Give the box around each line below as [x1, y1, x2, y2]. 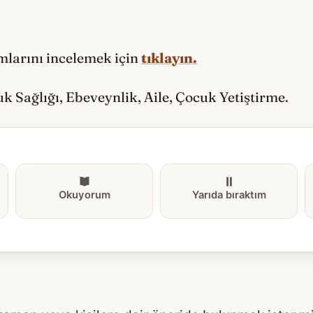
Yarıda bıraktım [191, 189, 266, 202]
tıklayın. [141, 49, 197, 66]
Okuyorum [58, 189, 110, 202]
